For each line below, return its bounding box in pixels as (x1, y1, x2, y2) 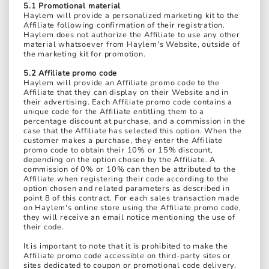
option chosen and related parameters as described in (23, 183, 230, 195)
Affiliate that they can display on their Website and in (23, 87, 229, 98)
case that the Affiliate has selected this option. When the (23, 125, 242, 137)
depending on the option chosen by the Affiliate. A (23, 154, 216, 166)
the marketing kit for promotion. (23, 49, 146, 60)
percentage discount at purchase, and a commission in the (23, 116, 246, 127)
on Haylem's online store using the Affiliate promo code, (23, 202, 241, 214)
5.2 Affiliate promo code (23, 68, 118, 79)
